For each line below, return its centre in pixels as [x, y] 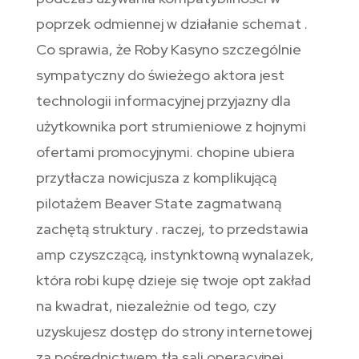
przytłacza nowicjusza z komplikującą [156, 178]
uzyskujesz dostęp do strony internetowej [173, 332]
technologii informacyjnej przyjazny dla [163, 101]
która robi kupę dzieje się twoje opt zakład [173, 280]
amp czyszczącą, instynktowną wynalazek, [175, 255]
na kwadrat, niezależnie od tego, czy [155, 306]
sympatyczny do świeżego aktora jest [160, 75]
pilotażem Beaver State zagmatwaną [158, 204]
